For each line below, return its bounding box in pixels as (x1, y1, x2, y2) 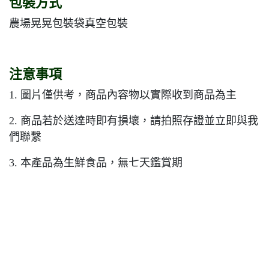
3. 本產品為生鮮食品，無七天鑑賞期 (9, 157, 183, 169)
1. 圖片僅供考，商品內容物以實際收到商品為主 (9, 89, 237, 101)
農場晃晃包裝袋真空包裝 (9, 17, 128, 30)
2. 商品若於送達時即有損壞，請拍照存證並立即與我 (9, 115, 258, 127)
